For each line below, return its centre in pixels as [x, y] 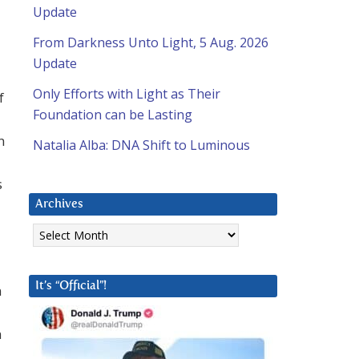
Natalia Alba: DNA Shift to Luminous [141, 145]
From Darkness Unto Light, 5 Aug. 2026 [151, 43]
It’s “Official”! [71, 286]
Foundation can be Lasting [113, 115]
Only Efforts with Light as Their [127, 94]
